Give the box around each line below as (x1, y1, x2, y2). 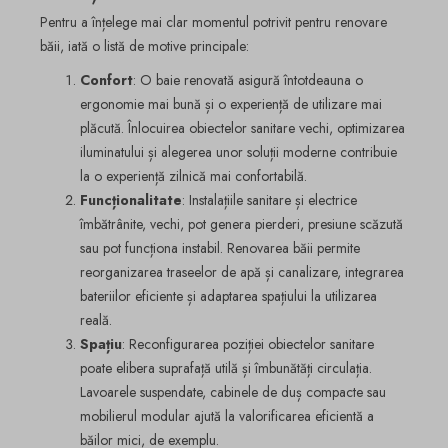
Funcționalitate (80, 189, 182, 210)
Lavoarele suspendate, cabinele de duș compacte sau (80, 381, 386, 402)
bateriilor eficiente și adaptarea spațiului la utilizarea (80, 285, 377, 306)
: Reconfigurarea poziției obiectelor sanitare (122, 333, 374, 354)
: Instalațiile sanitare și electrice (182, 189, 357, 210)
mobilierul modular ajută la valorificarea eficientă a (80, 405, 374, 426)
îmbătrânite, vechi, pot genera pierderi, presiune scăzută (80, 213, 403, 234)
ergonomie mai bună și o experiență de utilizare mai (80, 93, 382, 114)
